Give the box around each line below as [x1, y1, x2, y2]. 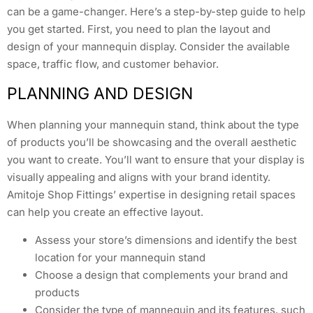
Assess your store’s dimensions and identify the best [35, 233, 297, 247]
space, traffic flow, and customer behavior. [7, 57, 219, 71]
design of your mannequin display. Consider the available [7, 39, 290, 53]
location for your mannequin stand [35, 250, 205, 264]
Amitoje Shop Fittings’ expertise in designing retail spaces [7, 188, 296, 202]
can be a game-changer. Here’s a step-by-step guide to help [7, 4, 305, 18]
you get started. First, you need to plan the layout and [7, 22, 270, 36]
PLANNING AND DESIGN [7, 84, 193, 104]
